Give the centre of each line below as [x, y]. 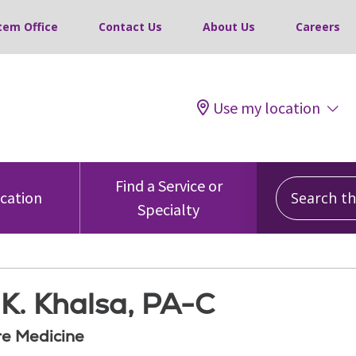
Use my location [267, 108]
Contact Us [130, 27]
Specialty [168, 209]
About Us [229, 27]
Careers [318, 27]
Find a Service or [168, 186]
